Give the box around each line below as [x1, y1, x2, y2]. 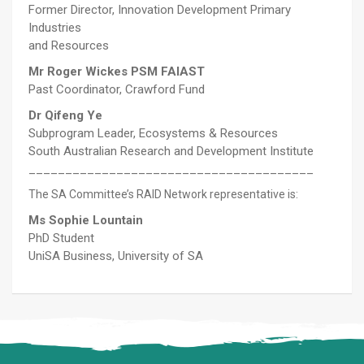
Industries [28, 20, 81, 36]
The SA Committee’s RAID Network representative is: [28, 188, 298, 201]
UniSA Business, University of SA [28, 249, 203, 264]
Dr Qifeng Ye [28, 108, 102, 123]
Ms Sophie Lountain [28, 213, 143, 228]
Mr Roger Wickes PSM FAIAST [28, 64, 205, 80]
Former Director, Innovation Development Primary [28, 2, 291, 18]
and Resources [28, 38, 109, 54]
